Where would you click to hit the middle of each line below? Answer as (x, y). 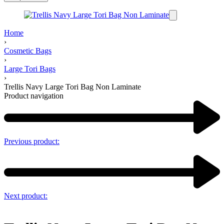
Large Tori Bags (30, 69)
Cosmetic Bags (28, 51)
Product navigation (34, 96)
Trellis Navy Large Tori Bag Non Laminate (72, 87)
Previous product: (32, 141)
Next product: (26, 196)
